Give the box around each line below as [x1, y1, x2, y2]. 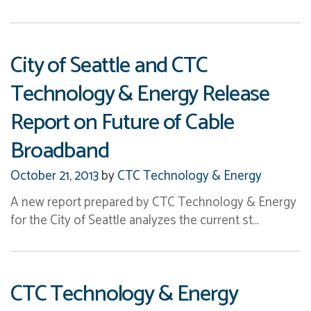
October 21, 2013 [10, 165, 99, 187]
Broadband [10, 132, 109, 169]
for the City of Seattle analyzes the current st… [10, 209, 259, 231]
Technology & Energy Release [10, 75, 270, 112]
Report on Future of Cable [10, 103, 234, 141]
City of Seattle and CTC [10, 47, 208, 84]
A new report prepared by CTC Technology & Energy [10, 191, 296, 213]
